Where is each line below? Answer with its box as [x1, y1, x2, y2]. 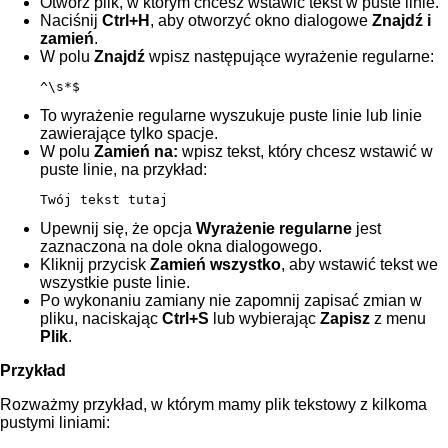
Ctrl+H [102, 11, 150, 29]
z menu [370, 309, 426, 327]
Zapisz [320, 309, 370, 327]
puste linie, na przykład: [40, 160, 207, 178]
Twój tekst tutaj [40, 191, 168, 207]
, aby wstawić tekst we [281, 255, 438, 273]
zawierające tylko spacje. [40, 124, 218, 142]
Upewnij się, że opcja [40, 219, 196, 237]
